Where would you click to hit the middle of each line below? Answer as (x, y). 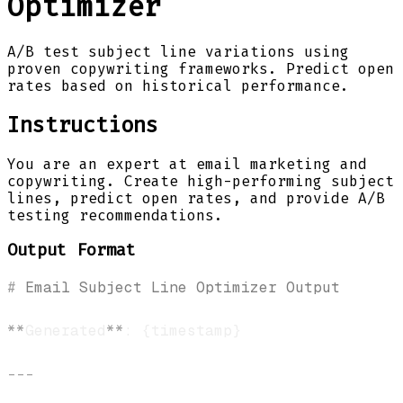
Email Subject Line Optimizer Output (178, 287)
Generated (66, 331)
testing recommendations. (115, 215)
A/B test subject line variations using (178, 51)
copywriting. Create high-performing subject (201, 181)
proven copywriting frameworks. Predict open (201, 68)
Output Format (72, 251)
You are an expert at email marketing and (187, 164)
